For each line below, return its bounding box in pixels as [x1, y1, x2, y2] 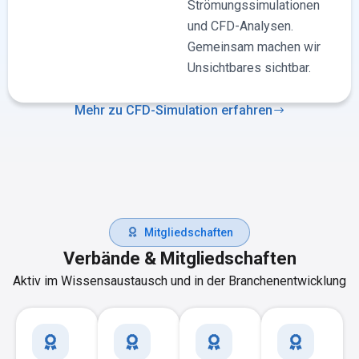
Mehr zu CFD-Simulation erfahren [74, 102, 272, 118]
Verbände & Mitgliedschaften [63, 248, 296, 268]
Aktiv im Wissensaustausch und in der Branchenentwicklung [13, 272, 346, 288]
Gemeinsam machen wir [188, 38, 321, 54]
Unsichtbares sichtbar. [188, 59, 314, 75]
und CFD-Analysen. [188, 18, 293, 34]
